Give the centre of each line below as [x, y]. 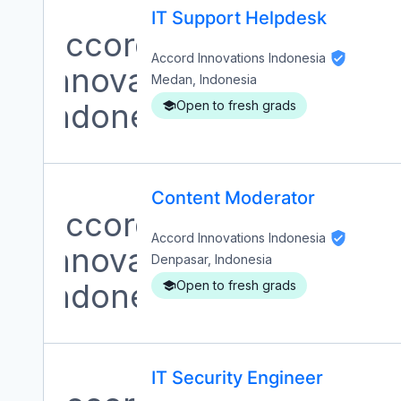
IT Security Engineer [237, 378]
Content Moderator [233, 198]
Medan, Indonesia [204, 80]
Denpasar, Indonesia [212, 260]
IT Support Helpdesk [239, 18]
